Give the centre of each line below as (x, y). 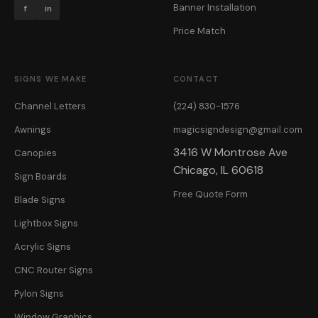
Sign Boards (40, 176)
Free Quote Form (210, 194)
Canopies (35, 153)
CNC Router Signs (54, 270)
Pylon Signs (39, 294)
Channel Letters (50, 106)
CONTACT (196, 79)
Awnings (33, 130)
